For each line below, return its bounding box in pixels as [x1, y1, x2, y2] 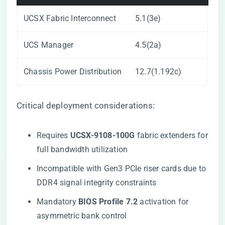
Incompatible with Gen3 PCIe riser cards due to [37, 164, 206, 173]
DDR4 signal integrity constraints [37, 178, 157, 187]
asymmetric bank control [37, 211, 127, 220]
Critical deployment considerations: [17, 100, 155, 110]
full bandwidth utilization [37, 145, 128, 154]
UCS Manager [24, 40, 74, 50]
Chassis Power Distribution [24, 67, 122, 76]
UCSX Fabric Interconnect [24, 14, 116, 23]
